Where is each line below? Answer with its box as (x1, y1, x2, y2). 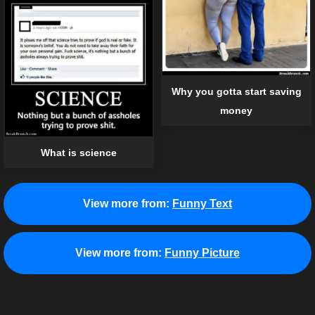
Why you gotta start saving (171, 86, 302, 98)
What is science (41, 147, 117, 159)
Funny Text (172, 197, 232, 210)
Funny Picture (165, 246, 240, 259)
